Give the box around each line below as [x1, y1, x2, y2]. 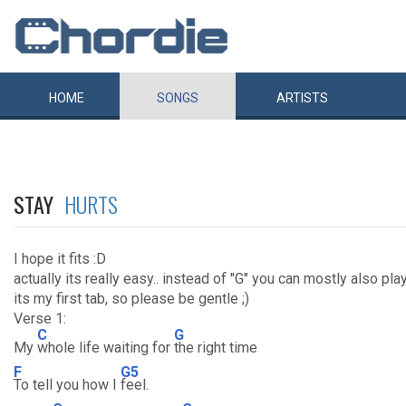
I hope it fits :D [14, 250, 106, 267]
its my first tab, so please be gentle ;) [14, 290, 249, 307]
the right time [174, 339, 257, 356]
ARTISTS [276, 91, 328, 105]
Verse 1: [14, 310, 66, 327]
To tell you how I [14, 376, 121, 393]
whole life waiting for [37, 339, 174, 356]
